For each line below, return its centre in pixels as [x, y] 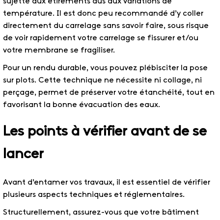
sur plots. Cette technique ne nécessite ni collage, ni [102, 81]
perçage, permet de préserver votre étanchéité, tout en [109, 93]
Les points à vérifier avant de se [105, 132]
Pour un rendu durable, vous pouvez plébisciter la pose [105, 68]
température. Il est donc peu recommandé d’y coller [103, 13]
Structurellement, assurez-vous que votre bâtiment [101, 212]
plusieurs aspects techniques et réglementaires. [94, 194]
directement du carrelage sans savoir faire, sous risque [106, 26]
